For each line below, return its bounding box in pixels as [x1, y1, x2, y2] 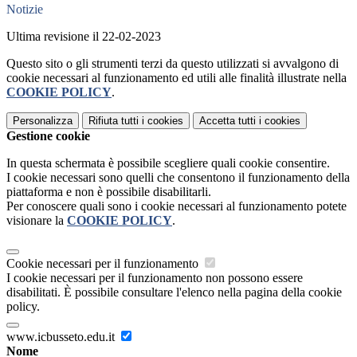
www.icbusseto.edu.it [6, 330, 118, 344]
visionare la [6, 214, 67, 228]
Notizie [6, 2, 43, 17]
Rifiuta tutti [88, 115, 139, 127]
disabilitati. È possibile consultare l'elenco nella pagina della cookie [6, 285, 342, 300]
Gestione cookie [6, 129, 90, 143]
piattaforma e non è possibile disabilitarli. [6, 185, 211, 199]
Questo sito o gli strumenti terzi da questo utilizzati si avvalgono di [6, 57, 339, 71]
